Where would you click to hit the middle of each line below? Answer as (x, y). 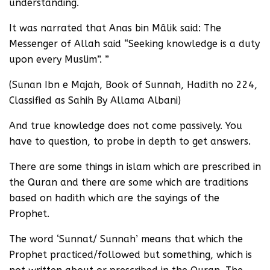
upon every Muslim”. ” (59, 59)
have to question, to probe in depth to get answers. (130, 141)
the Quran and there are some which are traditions (129, 182)
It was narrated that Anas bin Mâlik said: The (115, 28)
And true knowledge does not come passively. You (126, 126)
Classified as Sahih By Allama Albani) (95, 100)
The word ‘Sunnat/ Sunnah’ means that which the (126, 239)
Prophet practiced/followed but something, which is (130, 255)
